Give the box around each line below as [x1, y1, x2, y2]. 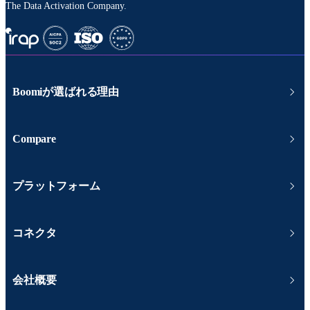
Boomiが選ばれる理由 [12, 85, 120, 98]
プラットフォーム [12, 179, 100, 192]
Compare [12, 132, 56, 145]
